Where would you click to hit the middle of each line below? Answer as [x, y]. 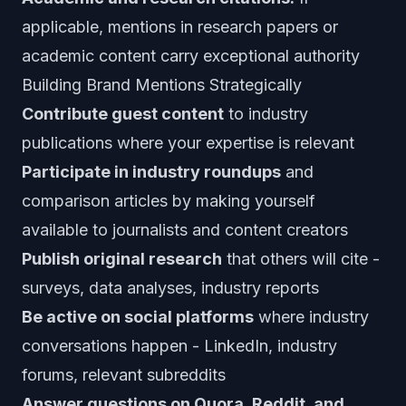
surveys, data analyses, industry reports [170, 288]
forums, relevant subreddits [124, 375]
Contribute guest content [123, 114]
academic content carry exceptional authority [191, 56]
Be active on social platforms [138, 317]
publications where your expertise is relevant [188, 143]
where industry [311, 317]
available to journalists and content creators [185, 230]
